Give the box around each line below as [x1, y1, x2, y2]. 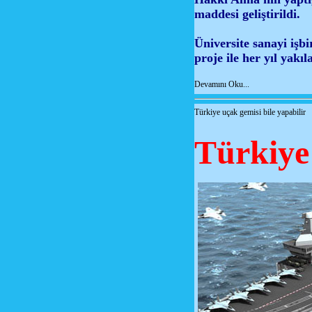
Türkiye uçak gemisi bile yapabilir [194, 107, 306, 117]
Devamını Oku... [194, 79, 249, 89]
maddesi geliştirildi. [194, 6, 300, 21]
